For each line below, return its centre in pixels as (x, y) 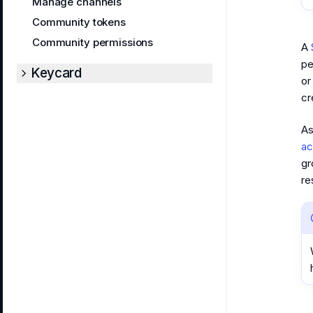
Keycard (56, 73)
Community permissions (93, 42)
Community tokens (79, 22)
